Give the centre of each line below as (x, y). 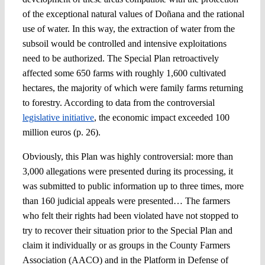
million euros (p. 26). (61, 132)
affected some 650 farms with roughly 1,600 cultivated (124, 73)
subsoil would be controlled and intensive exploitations (124, 43)
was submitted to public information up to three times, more (133, 186)
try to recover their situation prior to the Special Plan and (127, 230)
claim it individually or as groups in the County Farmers (126, 245)
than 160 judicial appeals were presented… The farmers (126, 201)
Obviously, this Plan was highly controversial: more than (127, 156)
